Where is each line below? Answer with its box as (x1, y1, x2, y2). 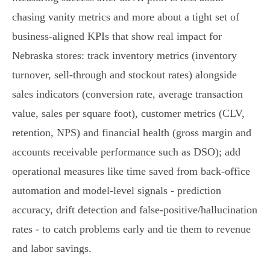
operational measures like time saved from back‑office (12, 165, 250, 178)
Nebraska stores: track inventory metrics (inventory (12, 49, 237, 62)
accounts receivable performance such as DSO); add (12, 146, 240, 159)
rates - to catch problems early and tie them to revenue (12, 223, 251, 236)
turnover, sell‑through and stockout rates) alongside (12, 69, 237, 81)
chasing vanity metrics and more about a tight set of (12, 11, 239, 24)
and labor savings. (12, 242, 92, 255)
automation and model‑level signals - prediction (12, 184, 221, 197)
